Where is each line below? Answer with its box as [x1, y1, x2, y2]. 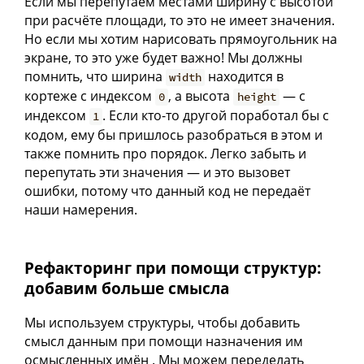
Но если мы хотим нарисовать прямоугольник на [24, 30, 337, 49]
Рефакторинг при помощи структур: [24, 258, 321, 279]
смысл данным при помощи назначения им [24, 331, 303, 350]
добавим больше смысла [24, 278, 229, 299]
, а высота [168, 87, 234, 106]
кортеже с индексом [24, 87, 155, 106]
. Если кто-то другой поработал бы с [102, 106, 330, 125]
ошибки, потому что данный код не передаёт [24, 182, 310, 201]
